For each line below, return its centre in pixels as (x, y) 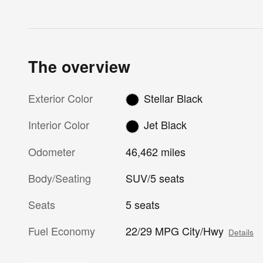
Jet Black (165, 125)
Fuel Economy (62, 230)
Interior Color (59, 125)
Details (241, 232)
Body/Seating (60, 178)
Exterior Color (60, 98)
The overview (79, 66)
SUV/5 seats (155, 178)
